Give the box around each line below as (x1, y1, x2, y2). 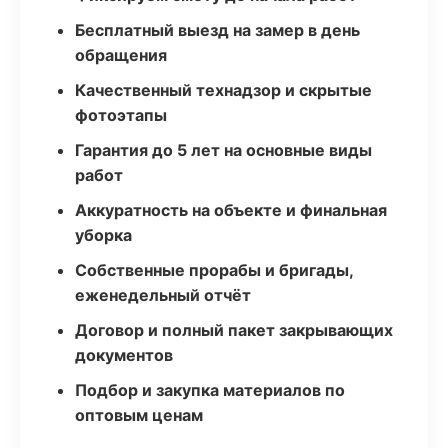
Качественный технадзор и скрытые (75, 80, 372, 100)
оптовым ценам (75, 405, 203, 425)
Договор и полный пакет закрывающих (75, 320, 393, 340)
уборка (75, 225, 132, 245)
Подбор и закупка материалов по (75, 380, 345, 400)
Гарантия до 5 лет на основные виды (75, 140, 372, 160)
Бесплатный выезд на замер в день (75, 20, 360, 40)
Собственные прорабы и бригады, (75, 260, 353, 280)
